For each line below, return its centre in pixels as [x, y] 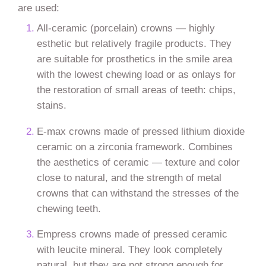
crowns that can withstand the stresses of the [138, 193]
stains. [52, 105]
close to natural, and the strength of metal [129, 177]
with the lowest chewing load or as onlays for [137, 75]
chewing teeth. [69, 208]
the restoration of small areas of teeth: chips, [137, 90]
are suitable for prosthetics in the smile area [135, 59]
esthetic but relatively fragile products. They [134, 44]
